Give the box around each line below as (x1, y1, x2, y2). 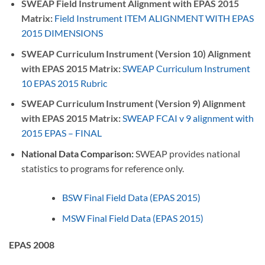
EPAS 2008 (9, 239, 54, 251)
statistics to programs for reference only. (21, 162, 184, 174)
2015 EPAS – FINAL (21, 127, 102, 139)
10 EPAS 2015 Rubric (21, 77, 107, 89)
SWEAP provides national (135, 147, 240, 159)
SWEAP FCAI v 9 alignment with (122, 112, 254, 124)
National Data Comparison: (21, 147, 135, 159)
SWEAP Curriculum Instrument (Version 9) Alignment (21, 98, 245, 109)
